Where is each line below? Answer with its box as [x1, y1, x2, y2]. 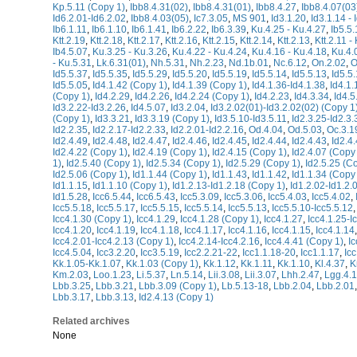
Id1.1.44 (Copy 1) [132, 169, 207, 180]
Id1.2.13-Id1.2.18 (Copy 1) [172, 180, 285, 191]
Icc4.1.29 [136, 214, 175, 225]
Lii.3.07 [245, 269, 277, 280]
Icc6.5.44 [92, 191, 131, 202]
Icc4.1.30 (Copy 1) [53, 214, 131, 225]
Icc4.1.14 [316, 225, 355, 236]
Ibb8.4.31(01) [193, 2, 251, 13]
